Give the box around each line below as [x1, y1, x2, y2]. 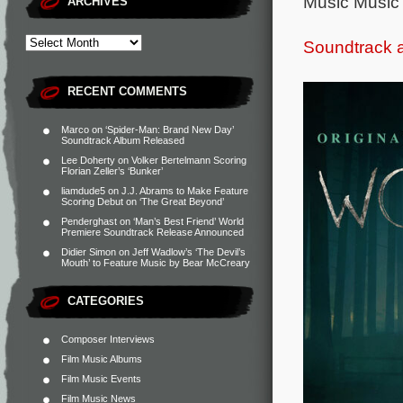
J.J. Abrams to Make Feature [121, 185, 248, 196]
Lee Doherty [61, 155, 115, 166]
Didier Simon [61, 246, 116, 257]
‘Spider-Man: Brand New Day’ [105, 124, 234, 135]
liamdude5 [61, 185, 105, 196]
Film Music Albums [61, 354, 142, 364]
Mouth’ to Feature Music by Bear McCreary [61, 257, 250, 268]
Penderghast [61, 216, 117, 227]
